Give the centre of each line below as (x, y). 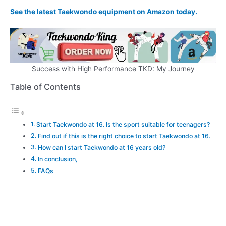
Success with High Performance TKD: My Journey (113, 69)
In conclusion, (58, 159)
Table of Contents (45, 87)
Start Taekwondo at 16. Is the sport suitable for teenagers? (123, 125)
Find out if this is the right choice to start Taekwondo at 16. (124, 136)
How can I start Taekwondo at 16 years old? (101, 148)
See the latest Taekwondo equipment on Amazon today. (104, 12)
